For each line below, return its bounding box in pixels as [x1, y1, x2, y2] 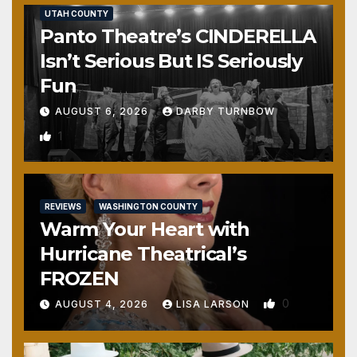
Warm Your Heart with [40, 217, 249, 241]
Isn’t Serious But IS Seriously [40, 49, 302, 73]
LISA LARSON [176, 297, 253, 310]
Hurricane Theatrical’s [40, 241, 246, 265]
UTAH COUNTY [45, 8, 108, 18]
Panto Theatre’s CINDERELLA [40, 24, 316, 48]
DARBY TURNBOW [176, 104, 275, 117]
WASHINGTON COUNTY [99, 201, 198, 211]
